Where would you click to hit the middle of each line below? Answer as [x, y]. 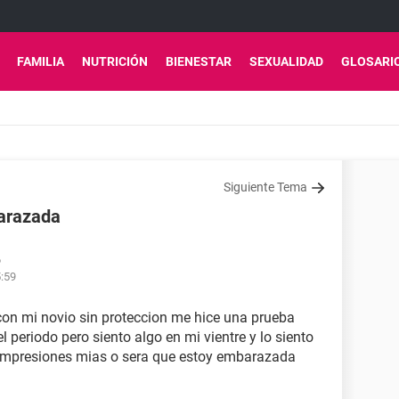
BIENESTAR [199, 61]
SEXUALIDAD [286, 61]
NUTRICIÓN [115, 61]
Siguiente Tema [265, 187]
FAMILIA [41, 61]
